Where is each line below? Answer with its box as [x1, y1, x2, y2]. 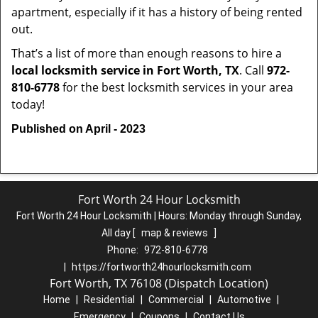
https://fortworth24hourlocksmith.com [71, 261, 251, 273]
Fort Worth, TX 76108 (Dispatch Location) [50, 275, 268, 291]
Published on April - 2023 [11, 123, 146, 135]
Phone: [106, 244, 141, 256]
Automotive [216, 294, 271, 305]
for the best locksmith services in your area [60, 79, 293, 95]
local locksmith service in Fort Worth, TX [11, 62, 239, 78]
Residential [83, 294, 135, 305]
